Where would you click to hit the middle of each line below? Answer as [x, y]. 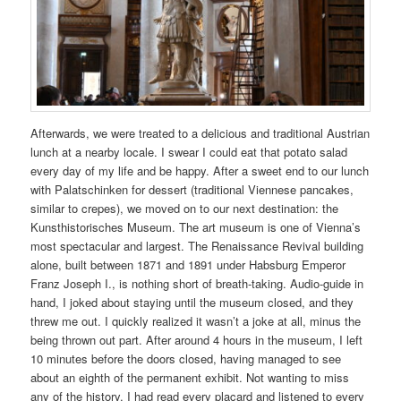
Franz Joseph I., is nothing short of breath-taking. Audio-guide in [197, 284]
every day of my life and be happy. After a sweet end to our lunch [200, 171]
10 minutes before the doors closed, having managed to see [186, 359]
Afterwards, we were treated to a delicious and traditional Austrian [200, 133]
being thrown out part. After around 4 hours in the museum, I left [197, 340]
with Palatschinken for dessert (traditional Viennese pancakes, [192, 190]
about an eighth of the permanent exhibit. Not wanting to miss [190, 378]
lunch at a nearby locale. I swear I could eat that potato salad [189, 152]
